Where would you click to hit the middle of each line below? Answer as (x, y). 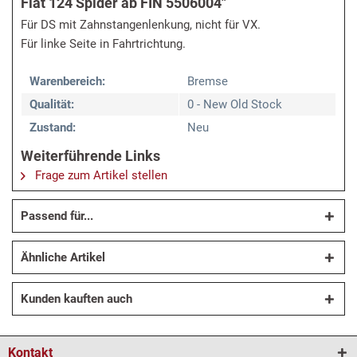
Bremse (208, 82)
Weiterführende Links (90, 156)
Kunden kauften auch (76, 299)
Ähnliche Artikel (63, 258)
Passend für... (57, 216)
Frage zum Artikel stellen (100, 176)
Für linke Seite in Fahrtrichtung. (103, 44)
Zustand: (53, 128)
